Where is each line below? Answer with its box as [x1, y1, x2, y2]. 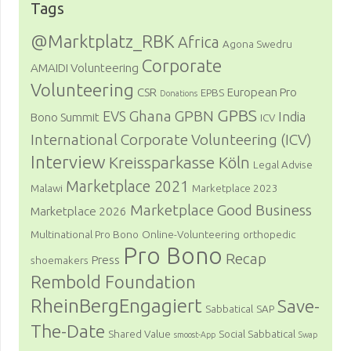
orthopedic [243, 228, 295, 241]
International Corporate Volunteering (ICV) [31, 131, 312, 149]
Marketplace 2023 [192, 182, 278, 195]
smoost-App [174, 330, 215, 340]
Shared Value [108, 327, 171, 341]
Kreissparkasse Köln [109, 154, 250, 172]
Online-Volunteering [142, 228, 240, 241]
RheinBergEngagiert [31, 295, 202, 317]
